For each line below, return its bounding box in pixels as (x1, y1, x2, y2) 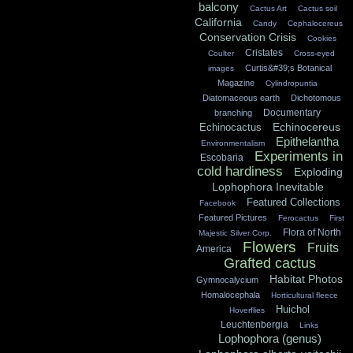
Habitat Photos (269, 273, 343, 286)
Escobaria (200, 152, 243, 164)
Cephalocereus (288, 19, 343, 28)
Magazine (217, 78, 255, 88)
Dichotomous (290, 93, 341, 103)
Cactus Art (249, 4, 287, 13)
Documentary (263, 107, 321, 119)
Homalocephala (201, 290, 260, 300)
